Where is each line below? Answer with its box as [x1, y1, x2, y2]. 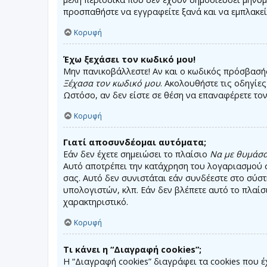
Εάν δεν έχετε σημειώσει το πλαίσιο [63, 148, 210, 160]
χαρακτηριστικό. [63, 196, 128, 208]
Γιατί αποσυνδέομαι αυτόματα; [63, 136, 206, 148]
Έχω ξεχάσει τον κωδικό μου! [63, 53, 195, 65]
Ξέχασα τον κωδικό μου [63, 77, 160, 89]
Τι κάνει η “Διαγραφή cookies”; [63, 243, 201, 255]
